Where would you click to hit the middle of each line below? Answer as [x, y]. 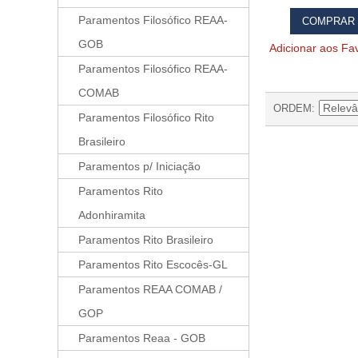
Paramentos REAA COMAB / [150, 289]
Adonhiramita [112, 215]
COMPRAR [329, 21]
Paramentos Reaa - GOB [142, 338]
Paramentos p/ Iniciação [139, 166]
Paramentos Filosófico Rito [146, 117]
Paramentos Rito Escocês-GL [153, 265]
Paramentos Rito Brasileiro [146, 240]
